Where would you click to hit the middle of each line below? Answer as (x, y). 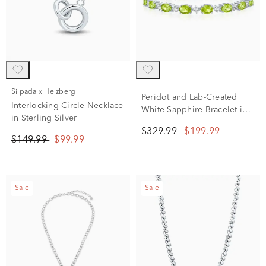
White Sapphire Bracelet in (194, 110)
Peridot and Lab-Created (189, 97)
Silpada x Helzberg (46, 92)
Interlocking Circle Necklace (67, 106)
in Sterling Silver (44, 118)
